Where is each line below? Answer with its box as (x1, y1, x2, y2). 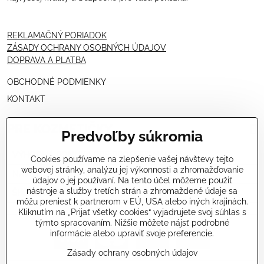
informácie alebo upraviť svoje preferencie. (50, 229, 214, 238)
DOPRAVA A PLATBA (7, 55, 86, 65)
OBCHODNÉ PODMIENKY (7, 77, 106, 87)
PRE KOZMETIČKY (7, 121, 113, 137)
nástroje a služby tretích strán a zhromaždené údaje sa (27, 186, 237, 196)
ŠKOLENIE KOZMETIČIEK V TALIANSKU (12, 188, 165, 198)
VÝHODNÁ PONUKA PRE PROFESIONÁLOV (12, 150, 181, 160)
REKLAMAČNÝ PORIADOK (7, 30, 107, 40)
